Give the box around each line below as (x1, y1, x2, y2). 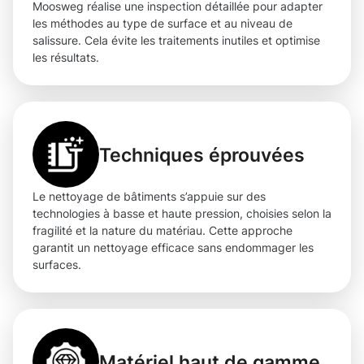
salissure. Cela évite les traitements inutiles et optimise (32, 33, 320, 48)
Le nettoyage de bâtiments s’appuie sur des (32, 189, 266, 204)
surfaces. (32, 258, 81, 272)
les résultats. (32, 50, 99, 65)
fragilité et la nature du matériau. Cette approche (32, 223, 292, 238)
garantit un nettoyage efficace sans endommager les (32, 240, 314, 255)
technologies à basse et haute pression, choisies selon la (32, 206, 331, 221)
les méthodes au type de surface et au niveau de (32, 16, 292, 31)
